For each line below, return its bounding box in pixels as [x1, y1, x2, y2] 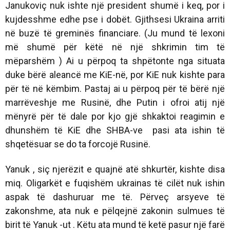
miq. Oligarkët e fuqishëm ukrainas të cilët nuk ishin [5, 177, 225, 188]
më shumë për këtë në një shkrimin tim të [5, 41, 225, 52]
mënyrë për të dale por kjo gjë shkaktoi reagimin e [5, 110, 225, 122]
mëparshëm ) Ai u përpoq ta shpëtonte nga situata [5, 55, 225, 66]
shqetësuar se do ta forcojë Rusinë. [5, 138, 150, 149]
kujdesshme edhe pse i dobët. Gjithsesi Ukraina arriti [5, 13, 225, 25]
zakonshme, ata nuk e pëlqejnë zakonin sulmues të [5, 205, 225, 216]
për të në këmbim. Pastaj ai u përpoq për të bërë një [5, 83, 225, 94]
